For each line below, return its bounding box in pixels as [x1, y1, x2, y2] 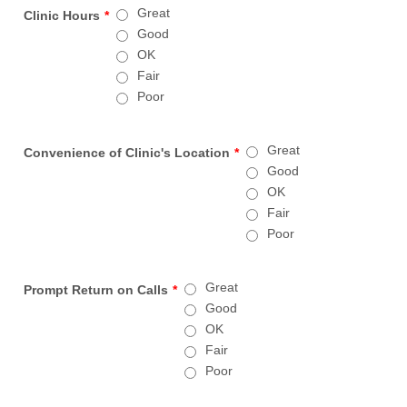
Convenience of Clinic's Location [24, 145, 231, 160]
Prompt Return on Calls [24, 283, 169, 297]
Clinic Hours [24, 8, 101, 23]
